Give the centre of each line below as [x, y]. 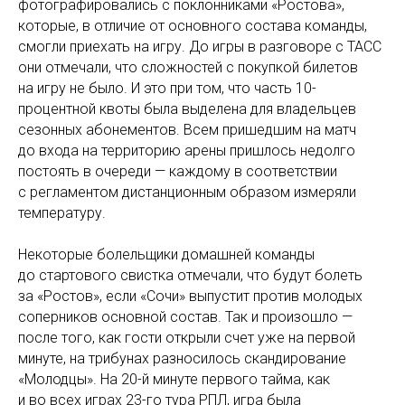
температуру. [62, 213]
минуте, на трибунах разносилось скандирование [182, 358]
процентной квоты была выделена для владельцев [187, 109]
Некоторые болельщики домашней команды [166, 254]
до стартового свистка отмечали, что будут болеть [190, 275]
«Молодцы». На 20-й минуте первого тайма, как [174, 379]
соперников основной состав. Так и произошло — [185, 317]
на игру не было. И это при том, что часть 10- [167, 88]
